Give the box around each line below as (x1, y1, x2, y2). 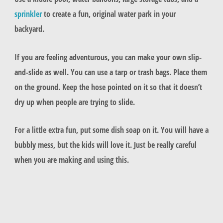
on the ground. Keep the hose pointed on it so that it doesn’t (14, 81, 202, 93)
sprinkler (14, 8, 44, 20)
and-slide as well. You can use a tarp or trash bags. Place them (14, 66, 207, 78)
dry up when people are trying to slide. (14, 96, 135, 108)
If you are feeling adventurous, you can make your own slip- (14, 51, 202, 63)
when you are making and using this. (14, 153, 131, 165)
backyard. (14, 23, 46, 35)
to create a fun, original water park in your (43, 8, 176, 20)
